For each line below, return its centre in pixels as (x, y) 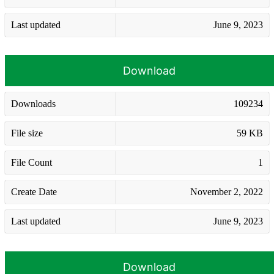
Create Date (34, 191)
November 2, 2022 (227, 191)
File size (27, 133)
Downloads (33, 103)
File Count (31, 162)
